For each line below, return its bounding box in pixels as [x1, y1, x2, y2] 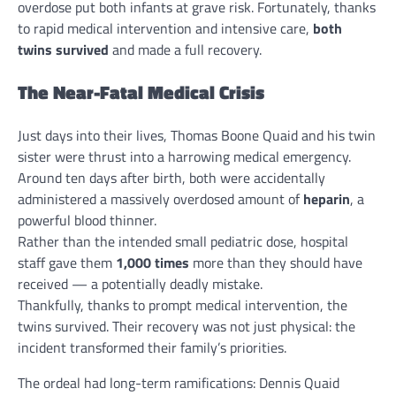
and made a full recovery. [109, 39, 262, 61]
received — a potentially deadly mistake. [18, 272, 263, 294]
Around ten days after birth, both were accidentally [18, 166, 325, 188]
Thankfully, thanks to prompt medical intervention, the [18, 293, 347, 316]
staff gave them [18, 251, 116, 273]
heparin [303, 187, 350, 209]
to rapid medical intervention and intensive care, [18, 18, 313, 40]
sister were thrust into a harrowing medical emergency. [18, 145, 351, 167]
